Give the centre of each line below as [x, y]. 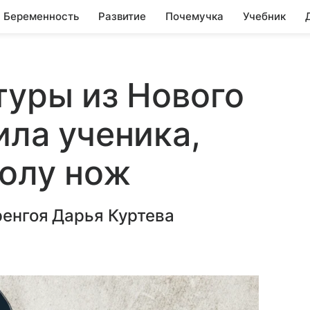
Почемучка [194, 16]
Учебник [264, 16]
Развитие [122, 16]
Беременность [41, 16]
